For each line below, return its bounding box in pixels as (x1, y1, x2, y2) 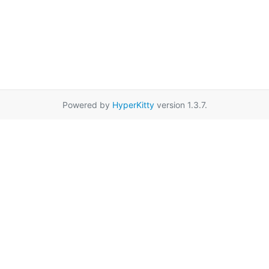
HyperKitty (112, 99, 154, 110)
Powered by (62, 99, 112, 110)
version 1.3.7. (154, 99, 207, 110)
